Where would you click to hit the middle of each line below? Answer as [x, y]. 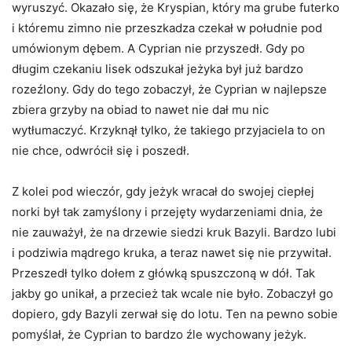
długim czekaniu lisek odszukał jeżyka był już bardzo [158, 69]
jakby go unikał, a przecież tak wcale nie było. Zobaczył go [172, 294]
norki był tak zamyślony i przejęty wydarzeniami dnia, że [167, 212]
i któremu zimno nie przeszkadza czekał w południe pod [167, 28]
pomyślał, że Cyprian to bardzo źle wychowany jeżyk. [159, 335]
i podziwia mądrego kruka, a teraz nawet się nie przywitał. [172, 253]
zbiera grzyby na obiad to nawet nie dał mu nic [140, 110]
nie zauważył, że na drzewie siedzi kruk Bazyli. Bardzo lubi [174, 233]
